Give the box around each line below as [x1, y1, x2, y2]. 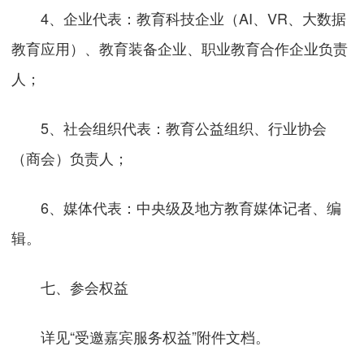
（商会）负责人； [11, 147, 129, 169]
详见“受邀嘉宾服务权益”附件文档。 [11, 325, 271, 347]
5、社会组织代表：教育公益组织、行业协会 [11, 117, 327, 139]
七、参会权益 [41, 275, 129, 297]
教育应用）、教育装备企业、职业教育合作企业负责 [11, 37, 349, 59]
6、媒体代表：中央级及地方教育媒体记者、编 [11, 197, 342, 219]
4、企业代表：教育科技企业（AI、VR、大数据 [11, 7, 347, 29]
